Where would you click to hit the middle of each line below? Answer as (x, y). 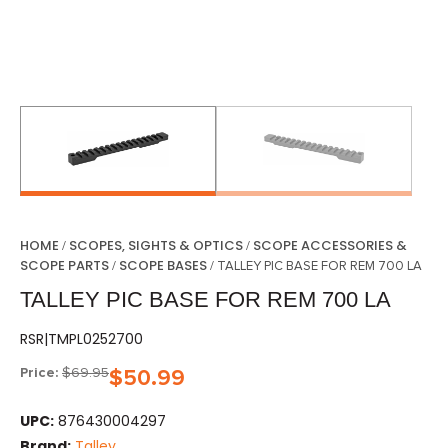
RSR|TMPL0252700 (81, 339)
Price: (39, 372)
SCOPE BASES (163, 265)
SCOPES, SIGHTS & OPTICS (156, 245)
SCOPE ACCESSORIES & (330, 245)
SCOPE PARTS (64, 265)
